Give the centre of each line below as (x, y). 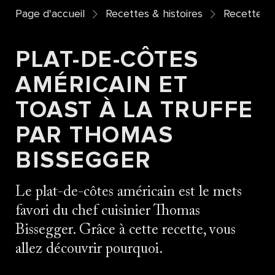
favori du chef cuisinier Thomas (108, 211)
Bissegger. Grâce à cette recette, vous (126, 230)
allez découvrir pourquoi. (89, 249)
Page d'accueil (50, 14)
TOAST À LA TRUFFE (134, 110)
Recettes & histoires (154, 14)
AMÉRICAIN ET (102, 85)
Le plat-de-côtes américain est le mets (129, 192)
